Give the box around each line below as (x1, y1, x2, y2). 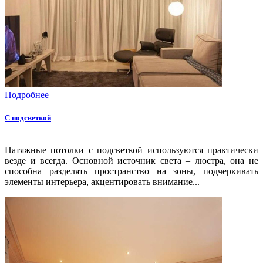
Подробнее (5, 89, 49, 100)
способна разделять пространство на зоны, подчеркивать (5, 166, 258, 177)
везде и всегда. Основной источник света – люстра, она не (5, 156, 258, 166)
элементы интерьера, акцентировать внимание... (5, 177, 200, 187)
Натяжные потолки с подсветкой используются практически (5, 145, 258, 156)
